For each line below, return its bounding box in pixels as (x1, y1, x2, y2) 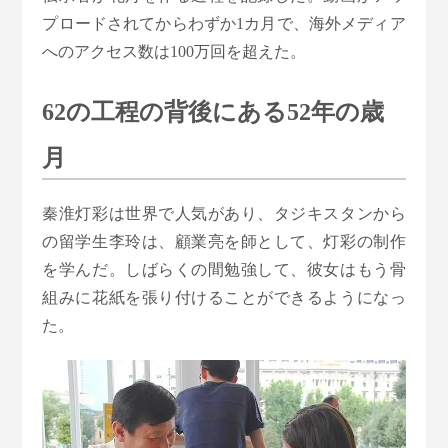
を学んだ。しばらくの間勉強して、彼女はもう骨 (42, 261, 406, 279)
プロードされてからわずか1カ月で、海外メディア (42, 15, 406, 33)
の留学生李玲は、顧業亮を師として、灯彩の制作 (42, 233, 406, 251)
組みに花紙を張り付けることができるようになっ (42, 289, 406, 307)
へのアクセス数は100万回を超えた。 (42, 43, 307, 61)
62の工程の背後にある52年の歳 (42, 99, 385, 126)
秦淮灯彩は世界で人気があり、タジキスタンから (42, 205, 406, 223)
